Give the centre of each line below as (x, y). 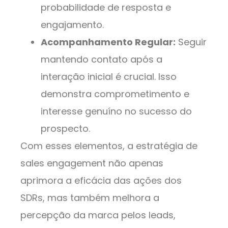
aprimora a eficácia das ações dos (101, 181)
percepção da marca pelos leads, (98, 215)
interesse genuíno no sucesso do (116, 111)
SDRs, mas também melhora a (90, 198)
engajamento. (72, 25)
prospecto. (65, 129)
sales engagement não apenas (92, 163)
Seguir (191, 42)
